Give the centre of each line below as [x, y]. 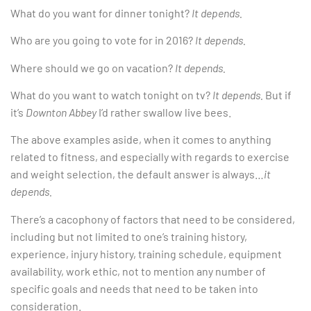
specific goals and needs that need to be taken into [134, 288]
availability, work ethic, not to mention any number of [138, 271]
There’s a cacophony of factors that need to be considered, [153, 219]
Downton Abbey [61, 112]
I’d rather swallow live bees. [164, 112]
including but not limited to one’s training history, [129, 236]
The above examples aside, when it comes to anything [141, 140]
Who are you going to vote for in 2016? [103, 40]
